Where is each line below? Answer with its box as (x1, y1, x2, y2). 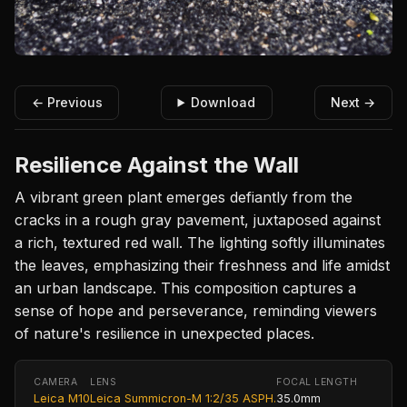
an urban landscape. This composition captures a (15, 278, 356, 297)
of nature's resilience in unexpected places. (15, 323, 314, 342)
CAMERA (34, 375, 78, 388)
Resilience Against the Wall (15, 151, 299, 178)
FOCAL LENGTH (276, 375, 358, 388)
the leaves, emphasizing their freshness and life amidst (15, 255, 390, 274)
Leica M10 (34, 391, 90, 405)
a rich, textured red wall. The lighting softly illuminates (15, 233, 385, 252)
